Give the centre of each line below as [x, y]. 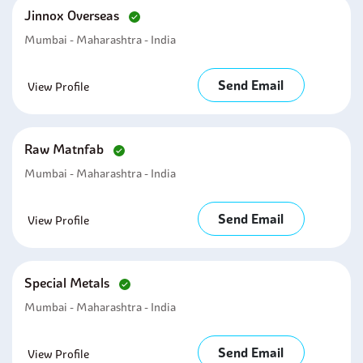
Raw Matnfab [66, 149]
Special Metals [68, 283]
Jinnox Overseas [73, 15]
